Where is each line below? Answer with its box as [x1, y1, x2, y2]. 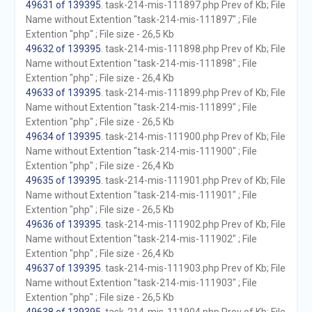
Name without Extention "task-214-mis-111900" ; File [25, 146, 257, 157]
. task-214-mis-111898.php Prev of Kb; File [100, 43, 286, 54]
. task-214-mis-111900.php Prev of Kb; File [100, 131, 286, 142]
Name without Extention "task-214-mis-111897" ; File [25, 14, 257, 25]
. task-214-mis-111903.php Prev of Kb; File [100, 263, 286, 274]
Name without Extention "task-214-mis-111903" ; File [25, 277, 257, 288]
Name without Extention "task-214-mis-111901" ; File [25, 189, 257, 201]
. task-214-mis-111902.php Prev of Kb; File [100, 219, 286, 230]
